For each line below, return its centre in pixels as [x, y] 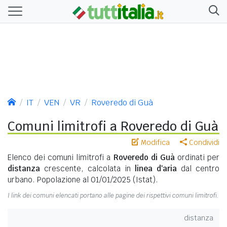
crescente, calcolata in [87, 168]
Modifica [154, 142]
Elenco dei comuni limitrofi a [61, 157]
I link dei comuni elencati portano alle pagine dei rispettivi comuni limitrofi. [113, 195]
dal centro [198, 168]
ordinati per [197, 157]
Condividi [203, 142]
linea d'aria [156, 168]
